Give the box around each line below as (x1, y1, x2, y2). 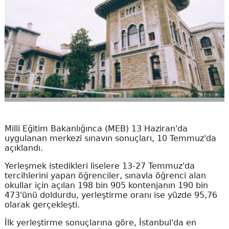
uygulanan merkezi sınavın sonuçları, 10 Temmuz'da (4, 133, 216, 144)
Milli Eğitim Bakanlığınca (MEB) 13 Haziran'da (4, 124, 188, 134)
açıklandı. (4, 143, 43, 153)
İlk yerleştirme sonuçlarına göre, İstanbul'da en (4, 218, 196, 228)
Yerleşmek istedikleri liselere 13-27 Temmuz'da (4, 161, 195, 171)
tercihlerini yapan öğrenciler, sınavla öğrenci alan (4, 171, 206, 181)
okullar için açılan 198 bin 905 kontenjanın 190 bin (4, 180, 208, 191)
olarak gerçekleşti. (4, 200, 80, 210)
